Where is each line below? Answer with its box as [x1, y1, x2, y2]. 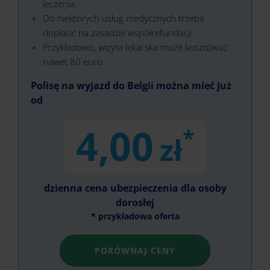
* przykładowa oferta [90, 210, 180, 222]
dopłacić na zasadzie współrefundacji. [43, 27, 194, 39]
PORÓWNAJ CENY [95, 245, 175, 256]
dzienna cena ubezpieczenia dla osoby [43, 181, 227, 195]
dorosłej [116, 196, 154, 209]
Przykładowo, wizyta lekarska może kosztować [43, 41, 227, 53]
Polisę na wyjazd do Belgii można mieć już [31, 79, 231, 92]
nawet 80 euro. [43, 55, 105, 67]
